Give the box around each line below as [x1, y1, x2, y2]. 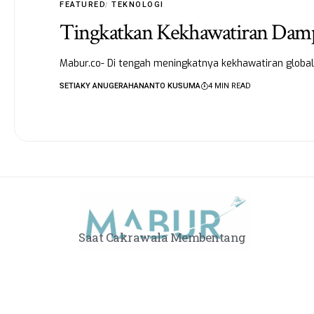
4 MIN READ [208, 81, 252, 91]
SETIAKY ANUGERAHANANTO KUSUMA [60, 81, 201, 91]
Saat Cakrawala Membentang [78, 229, 246, 246]
